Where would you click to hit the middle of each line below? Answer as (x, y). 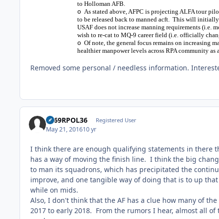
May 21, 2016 (65, 129)
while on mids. (54, 190)
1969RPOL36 (67, 120)
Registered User (116, 120)
